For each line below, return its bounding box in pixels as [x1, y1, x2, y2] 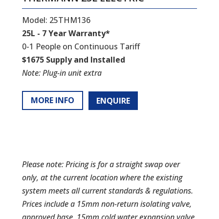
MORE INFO [30, 95, 74, 106]
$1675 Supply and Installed [22, 54, 125, 65]
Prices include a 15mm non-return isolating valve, [22, 198, 192, 209]
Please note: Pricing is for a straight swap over [22, 158, 180, 170]
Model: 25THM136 [22, 14, 90, 25]
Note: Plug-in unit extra [22, 67, 102, 78]
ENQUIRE [96, 95, 130, 106]
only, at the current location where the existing [22, 172, 182, 183]
